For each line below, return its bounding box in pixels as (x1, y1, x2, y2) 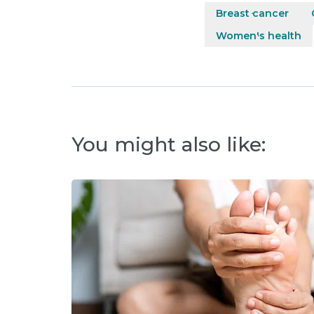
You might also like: (71, 132, 266, 156)
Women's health (216, 29, 301, 42)
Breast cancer (216, 7, 289, 20)
